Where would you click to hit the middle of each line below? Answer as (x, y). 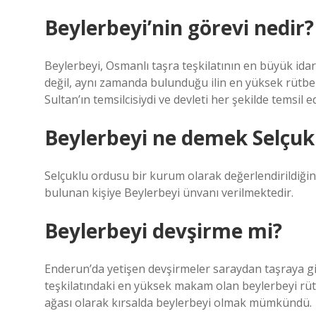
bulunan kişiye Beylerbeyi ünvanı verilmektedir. (169, 193)
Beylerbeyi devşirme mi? (163, 231)
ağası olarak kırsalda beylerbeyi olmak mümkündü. (178, 303)
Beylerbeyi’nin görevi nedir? (179, 28)
